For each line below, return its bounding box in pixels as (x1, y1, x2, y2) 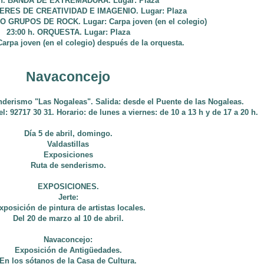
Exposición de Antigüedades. (14, 246, 122, 255)
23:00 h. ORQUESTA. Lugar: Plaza (6, 28, 130, 37)
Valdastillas (47, 140, 89, 148)
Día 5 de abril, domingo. (24, 129, 113, 138)
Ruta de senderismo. (30, 161, 106, 170)
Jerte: (58, 193, 78, 202)
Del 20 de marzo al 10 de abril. (12, 214, 124, 223)
